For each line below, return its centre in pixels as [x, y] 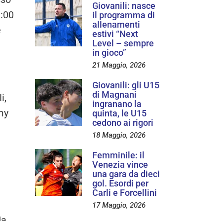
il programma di [124, 15]
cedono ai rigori [123, 122]
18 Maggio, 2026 [119, 135]
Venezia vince [120, 164]
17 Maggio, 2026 [119, 205]
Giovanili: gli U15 [126, 85]
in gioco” [109, 52]
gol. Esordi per [120, 183]
